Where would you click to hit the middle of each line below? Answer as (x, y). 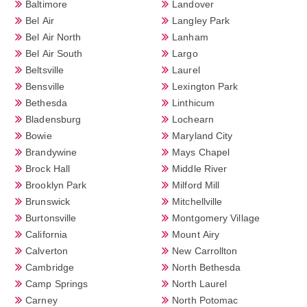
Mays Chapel (201, 152)
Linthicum (193, 102)
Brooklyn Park (56, 185)
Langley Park (201, 20)
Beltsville (45, 70)
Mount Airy (196, 234)
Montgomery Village (216, 218)
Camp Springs (57, 283)
